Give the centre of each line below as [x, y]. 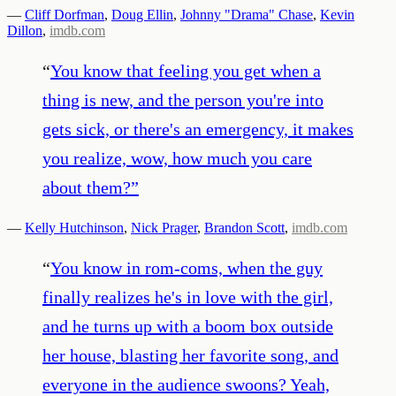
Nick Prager [164, 227]
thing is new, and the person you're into [183, 99]
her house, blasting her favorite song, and [190, 355]
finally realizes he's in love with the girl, [188, 297]
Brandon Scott [244, 227]
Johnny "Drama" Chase [247, 14]
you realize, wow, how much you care [177, 158]
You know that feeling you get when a [186, 70]
